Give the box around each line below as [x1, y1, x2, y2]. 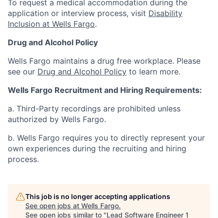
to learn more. [127, 67, 181, 76]
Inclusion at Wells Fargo [8, 19, 95, 29]
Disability [148, 8, 182, 18]
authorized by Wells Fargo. [8, 114, 106, 124]
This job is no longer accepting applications [25, 192, 170, 200]
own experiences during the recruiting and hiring [8, 144, 186, 153]
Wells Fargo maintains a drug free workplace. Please [8, 56, 200, 66]
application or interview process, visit [8, 8, 148, 18]
